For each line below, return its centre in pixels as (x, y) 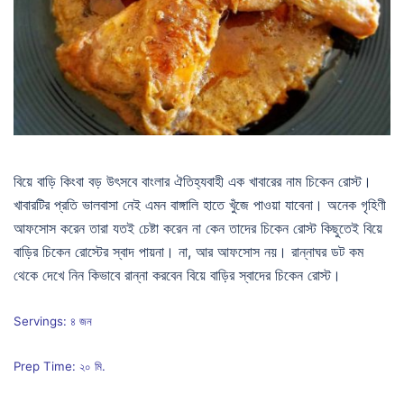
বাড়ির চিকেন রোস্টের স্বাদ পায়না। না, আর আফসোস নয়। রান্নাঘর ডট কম (188, 251)
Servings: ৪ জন (53, 321)
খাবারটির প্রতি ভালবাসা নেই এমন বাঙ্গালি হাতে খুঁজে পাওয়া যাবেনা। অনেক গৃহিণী (200, 204)
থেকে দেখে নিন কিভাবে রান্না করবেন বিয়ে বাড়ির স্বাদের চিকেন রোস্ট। (177, 275)
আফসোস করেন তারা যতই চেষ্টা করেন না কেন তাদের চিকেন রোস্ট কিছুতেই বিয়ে (198, 228)
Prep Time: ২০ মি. (60, 366)
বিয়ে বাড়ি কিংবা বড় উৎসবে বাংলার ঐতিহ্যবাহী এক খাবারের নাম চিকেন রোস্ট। (193, 181)
